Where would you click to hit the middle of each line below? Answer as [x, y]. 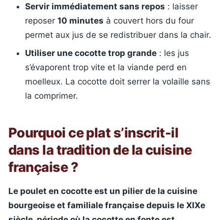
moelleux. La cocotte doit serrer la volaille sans [118, 82]
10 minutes [81, 20]
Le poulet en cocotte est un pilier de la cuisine [103, 191]
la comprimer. [52, 96]
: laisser [181, 6]
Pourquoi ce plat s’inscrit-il [94, 133]
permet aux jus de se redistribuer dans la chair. [118, 35]
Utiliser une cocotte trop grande [91, 53]
